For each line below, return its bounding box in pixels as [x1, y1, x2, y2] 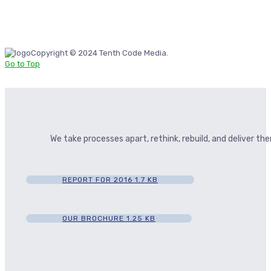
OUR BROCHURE [62, 214, 126, 223]
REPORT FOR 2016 [62, 175, 135, 184]
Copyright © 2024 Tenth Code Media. [31, 48, 168, 57]
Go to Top [5, 59, 40, 68]
